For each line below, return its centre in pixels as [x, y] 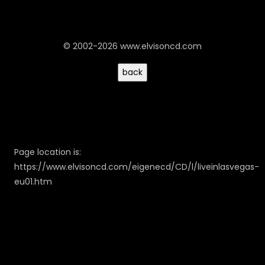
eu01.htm [33, 182]
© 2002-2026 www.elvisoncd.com [132, 46]
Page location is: [48, 152]
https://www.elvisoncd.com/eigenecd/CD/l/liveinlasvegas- [137, 167]
